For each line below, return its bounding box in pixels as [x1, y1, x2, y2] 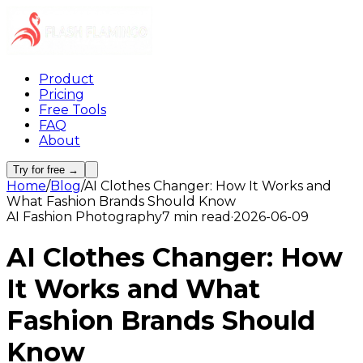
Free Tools [39, 102, 106, 117]
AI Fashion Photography [6, 209, 162, 224]
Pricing [39, 87, 84, 102]
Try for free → [13, 164, 79, 176]
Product [39, 71, 94, 87]
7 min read [162, 209, 231, 224]
